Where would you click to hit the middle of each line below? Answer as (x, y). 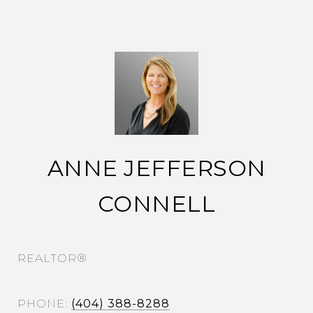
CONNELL (156, 204)
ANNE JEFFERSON (156, 168)
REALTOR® (52, 259)
